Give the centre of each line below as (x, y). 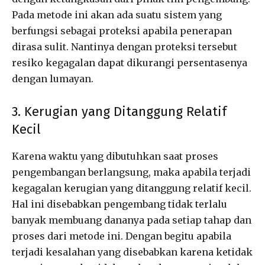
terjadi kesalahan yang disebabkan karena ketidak (132, 252)
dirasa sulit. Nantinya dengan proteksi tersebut (125, 47)
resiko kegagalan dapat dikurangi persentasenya (130, 63)
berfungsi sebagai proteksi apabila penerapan (122, 31)
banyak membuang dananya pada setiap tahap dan (132, 220)
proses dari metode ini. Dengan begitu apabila (122, 236)
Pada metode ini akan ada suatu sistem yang (117, 15)
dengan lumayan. (53, 79)
